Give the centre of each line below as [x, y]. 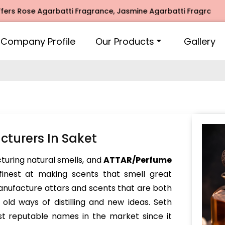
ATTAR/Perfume [138, 160]
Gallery [200, 41]
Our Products [125, 41]
